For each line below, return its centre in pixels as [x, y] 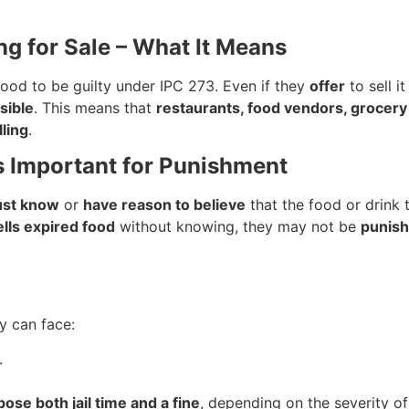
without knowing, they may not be [238, 227]
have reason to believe [164, 205]
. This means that [95, 107]
